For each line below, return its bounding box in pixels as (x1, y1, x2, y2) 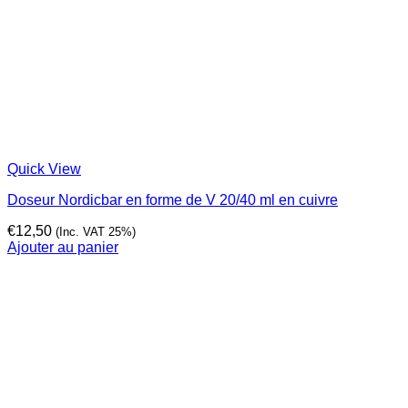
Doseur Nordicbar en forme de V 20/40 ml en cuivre (7, 192, 338, 209)
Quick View (7, 161, 81, 178)
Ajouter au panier (7, 240, 118, 256)
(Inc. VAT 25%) (56, 225, 136, 240)
